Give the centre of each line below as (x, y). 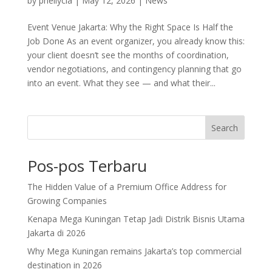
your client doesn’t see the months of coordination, (128, 55)
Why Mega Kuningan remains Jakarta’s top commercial (134, 251)
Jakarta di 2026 (56, 233)
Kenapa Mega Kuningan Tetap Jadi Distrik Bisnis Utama (136, 219)
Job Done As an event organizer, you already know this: (136, 41)
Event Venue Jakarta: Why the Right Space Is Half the (130, 27)
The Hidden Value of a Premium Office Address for (127, 186)
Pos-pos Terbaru (87, 165)
